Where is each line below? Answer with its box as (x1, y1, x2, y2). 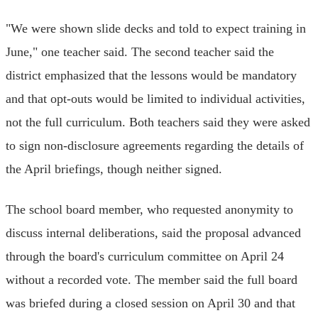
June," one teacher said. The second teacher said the (6, 44, 274, 59)
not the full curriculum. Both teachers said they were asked (6, 114, 310, 129)
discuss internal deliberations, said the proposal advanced (6, 225, 301, 240)
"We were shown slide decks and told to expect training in (6, 21, 306, 35)
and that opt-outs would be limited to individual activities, (6, 91, 305, 106)
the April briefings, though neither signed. (6, 161, 222, 176)
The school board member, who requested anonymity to (6, 202, 293, 216)
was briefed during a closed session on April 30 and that (6, 295, 295, 310)
